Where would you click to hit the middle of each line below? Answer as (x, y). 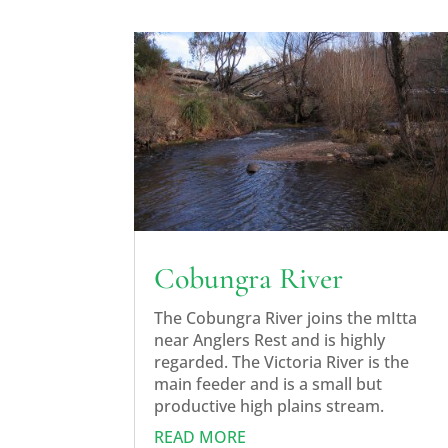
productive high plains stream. (269, 405)
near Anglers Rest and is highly (270, 339)
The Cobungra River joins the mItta (286, 317)
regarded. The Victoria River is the (282, 361)
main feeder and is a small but (268, 383)
